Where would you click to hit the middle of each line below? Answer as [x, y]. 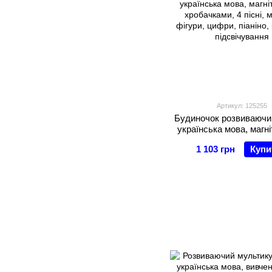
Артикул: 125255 [242, 106]
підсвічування [242, 162]
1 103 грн [216, 149]
